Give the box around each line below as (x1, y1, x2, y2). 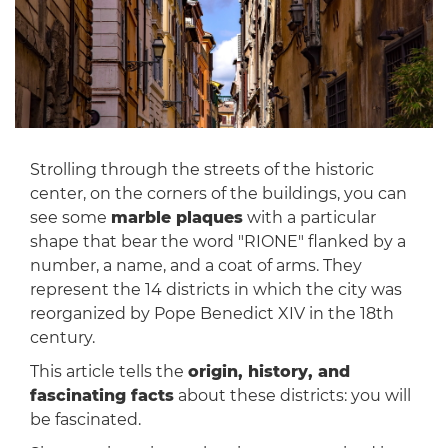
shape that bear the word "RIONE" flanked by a (29, 232, 406, 252)
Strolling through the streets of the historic (29, 160, 374, 180)
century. (29, 328, 95, 348)
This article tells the (29, 362, 188, 382)
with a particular (242, 208, 376, 228)
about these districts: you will (173, 386, 411, 406)
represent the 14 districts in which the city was (29, 280, 402, 300)
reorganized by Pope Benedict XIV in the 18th (29, 304, 394, 324)
